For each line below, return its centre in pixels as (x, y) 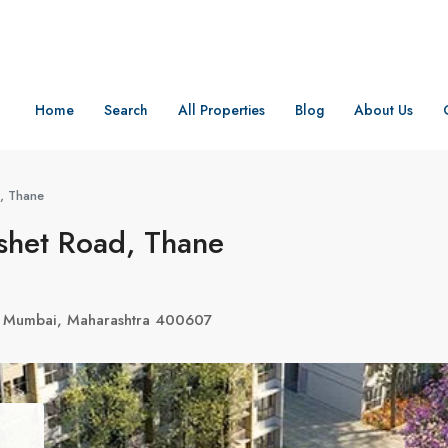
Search (126, 110)
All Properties (221, 110)
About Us (383, 110)
